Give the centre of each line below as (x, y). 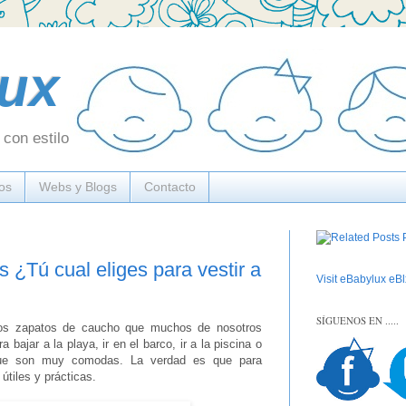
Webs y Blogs (78, 187)
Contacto (170, 187)
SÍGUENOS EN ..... (358, 320)
